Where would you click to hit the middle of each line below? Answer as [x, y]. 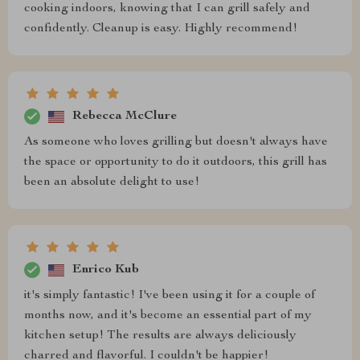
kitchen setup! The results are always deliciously [160, 336]
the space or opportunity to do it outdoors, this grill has [176, 163]
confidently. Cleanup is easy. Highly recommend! [161, 29]
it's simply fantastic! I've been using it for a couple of [170, 296]
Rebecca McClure [125, 116]
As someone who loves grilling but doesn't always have [176, 143]
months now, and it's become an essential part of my [168, 316]
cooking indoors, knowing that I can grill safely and [167, 9]
